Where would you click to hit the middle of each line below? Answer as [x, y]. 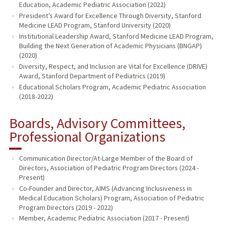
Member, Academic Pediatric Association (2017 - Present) [104, 218]
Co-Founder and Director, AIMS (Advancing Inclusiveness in [105, 188]
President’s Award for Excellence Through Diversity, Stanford [110, 15]
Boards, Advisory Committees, [97, 123]
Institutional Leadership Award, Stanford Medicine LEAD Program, [116, 36]
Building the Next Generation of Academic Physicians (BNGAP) [110, 45]
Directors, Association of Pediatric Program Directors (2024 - [109, 167]
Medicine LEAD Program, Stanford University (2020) [95, 25]
